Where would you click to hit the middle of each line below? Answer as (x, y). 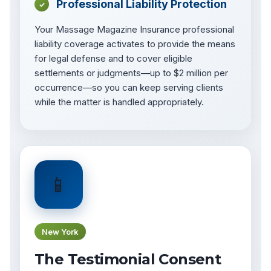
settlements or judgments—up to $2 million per (131, 73)
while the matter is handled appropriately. (119, 102)
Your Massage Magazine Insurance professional (134, 30)
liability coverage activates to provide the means (135, 44)
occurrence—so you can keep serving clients (129, 88)
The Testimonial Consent (128, 260)
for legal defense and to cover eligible (113, 59)
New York (60, 232)
